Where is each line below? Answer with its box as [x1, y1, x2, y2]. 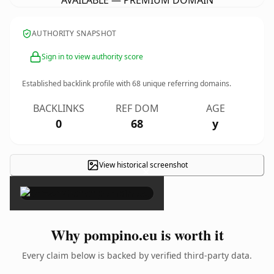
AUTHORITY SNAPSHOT [32, 28, 117, 39]
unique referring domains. [141, 78, 231, 89]
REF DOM [115, 102, 159, 115]
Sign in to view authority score [42, 51, 143, 62]
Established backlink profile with [22, 78, 132, 89]
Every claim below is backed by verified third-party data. [22, 250, 252, 261]
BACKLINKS [33, 102, 84, 115]
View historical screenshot [98, 160, 188, 170]
